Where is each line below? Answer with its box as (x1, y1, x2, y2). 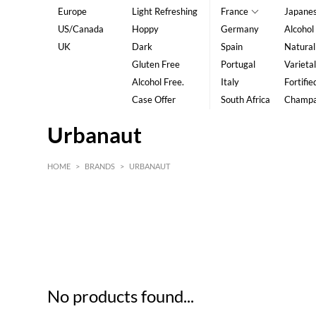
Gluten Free (131, 59, 180, 70)
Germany (220, 23, 259, 35)
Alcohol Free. (131, 76, 184, 87)
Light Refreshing (131, 6, 197, 17)
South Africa (220, 94, 270, 105)
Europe (58, 6, 87, 17)
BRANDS (85, 162, 116, 171)
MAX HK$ (243, 220, 278, 229)
